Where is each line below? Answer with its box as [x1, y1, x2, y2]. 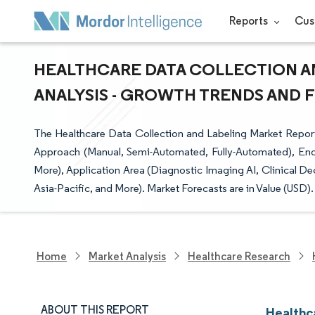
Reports [229, 14, 270, 27]
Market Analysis [89, 249, 166, 263]
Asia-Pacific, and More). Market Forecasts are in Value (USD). [34, 181, 314, 195]
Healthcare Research [188, 249, 290, 263]
